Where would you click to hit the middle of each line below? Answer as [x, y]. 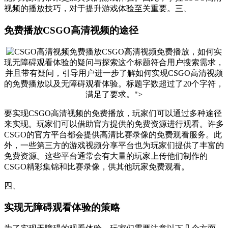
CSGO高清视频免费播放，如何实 [162, 51]
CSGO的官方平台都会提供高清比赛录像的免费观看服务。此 [113, 134]
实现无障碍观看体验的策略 [62, 207]
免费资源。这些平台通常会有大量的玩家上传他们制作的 [106, 156]
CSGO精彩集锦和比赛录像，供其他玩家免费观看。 [97, 166]
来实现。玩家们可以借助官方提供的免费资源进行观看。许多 [114, 124]
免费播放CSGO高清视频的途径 [71, 31]
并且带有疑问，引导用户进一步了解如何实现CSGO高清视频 [114, 73]
